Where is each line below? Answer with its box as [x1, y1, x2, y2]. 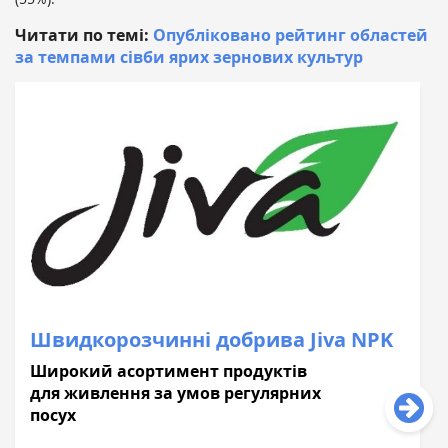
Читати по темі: [15, 24, 153, 47]
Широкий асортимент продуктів [30, 359, 307, 382]
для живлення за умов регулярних [30, 381, 321, 404]
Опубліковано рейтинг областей [153, 24, 428, 47]
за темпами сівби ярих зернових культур [15, 46, 363, 69]
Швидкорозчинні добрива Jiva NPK [30, 325, 393, 353]
